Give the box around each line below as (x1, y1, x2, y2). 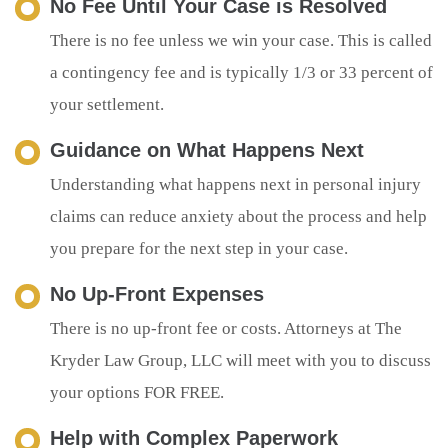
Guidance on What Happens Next (50, 138, 364, 161)
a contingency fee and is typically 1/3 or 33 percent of (50, 62, 433, 82)
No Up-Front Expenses (50, 282, 264, 305)
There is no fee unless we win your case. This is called (50, 30, 432, 50)
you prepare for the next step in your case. (50, 238, 348, 258)
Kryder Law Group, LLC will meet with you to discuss (50, 350, 431, 370)
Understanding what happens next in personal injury (50, 174, 421, 194)
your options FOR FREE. (50, 382, 224, 402)
